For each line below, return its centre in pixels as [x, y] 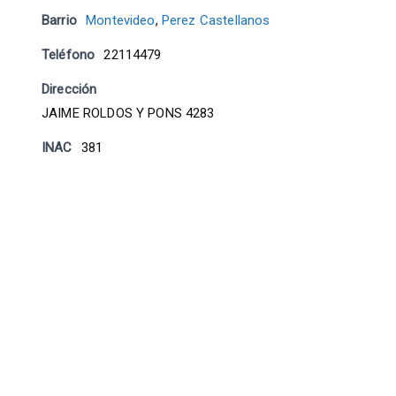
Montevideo [121, 20]
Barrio [59, 20]
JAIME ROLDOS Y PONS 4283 [128, 113]
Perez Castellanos [216, 20]
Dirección [69, 89]
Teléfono [69, 55]
